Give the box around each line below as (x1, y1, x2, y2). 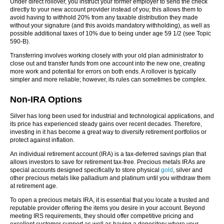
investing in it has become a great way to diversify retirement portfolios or (10, 128, 206, 135)
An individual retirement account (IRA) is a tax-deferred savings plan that (10, 150, 206, 157)
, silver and (173, 166, 202, 173)
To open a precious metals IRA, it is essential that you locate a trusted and (10, 196, 209, 203)
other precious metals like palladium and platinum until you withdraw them (10, 174, 210, 181)
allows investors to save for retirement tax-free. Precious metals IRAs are (10, 158, 205, 165)
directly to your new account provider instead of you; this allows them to (10, 6, 202, 13)
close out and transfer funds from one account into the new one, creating (10, 60, 205, 67)
